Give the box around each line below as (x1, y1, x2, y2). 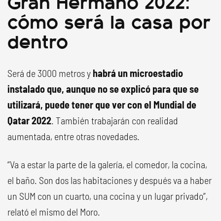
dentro (7, 26, 68, 54)
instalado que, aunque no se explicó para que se (7, 83, 199, 95)
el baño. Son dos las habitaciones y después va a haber (7, 174, 212, 186)
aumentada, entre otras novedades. (7, 130, 140, 142)
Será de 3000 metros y (7, 67, 91, 79)
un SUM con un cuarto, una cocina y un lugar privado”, (7, 190, 208, 202)
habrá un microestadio (91, 67, 183, 79)
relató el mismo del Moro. (7, 206, 100, 218)
